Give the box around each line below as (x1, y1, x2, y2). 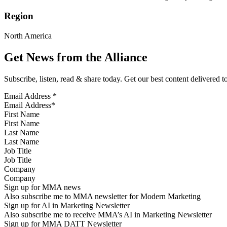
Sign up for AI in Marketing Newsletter (4, 201, 130, 210)
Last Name (4, 128, 39, 137)
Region (4, 11, 33, 22)
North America (4, 31, 52, 40)
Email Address (4, 91, 53, 100)
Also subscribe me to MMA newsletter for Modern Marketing (4, 192, 201, 201)
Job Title (4, 146, 31, 155)
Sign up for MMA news (4, 182, 81, 192)
